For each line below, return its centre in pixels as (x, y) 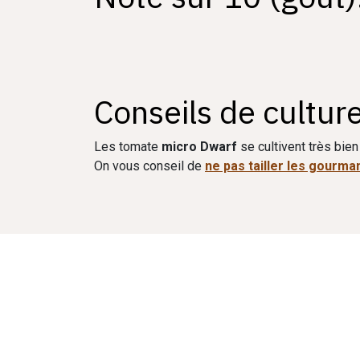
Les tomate (128, 147)
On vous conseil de (149, 166)
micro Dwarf (199, 147)
